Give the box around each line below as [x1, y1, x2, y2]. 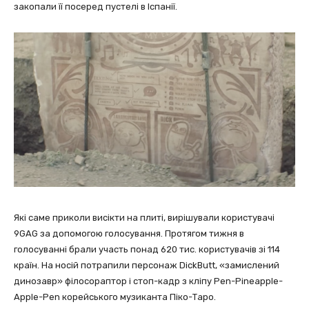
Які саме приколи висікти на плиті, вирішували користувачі [14, 212, 275, 223]
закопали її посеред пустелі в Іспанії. [14, 1, 177, 12]
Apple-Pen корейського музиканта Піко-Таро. [14, 291, 216, 302]
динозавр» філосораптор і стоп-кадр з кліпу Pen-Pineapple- [14, 275, 283, 286]
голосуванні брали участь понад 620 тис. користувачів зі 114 [14, 243, 280, 255]
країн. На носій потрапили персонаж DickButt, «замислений [14, 259, 279, 270]
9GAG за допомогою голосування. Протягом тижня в [14, 228, 244, 239]
